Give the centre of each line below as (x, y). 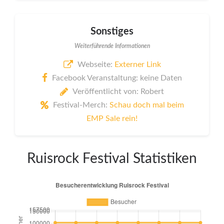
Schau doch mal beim (146, 105)
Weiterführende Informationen (112, 46)
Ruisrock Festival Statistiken (112, 158)
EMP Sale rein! (112, 118)
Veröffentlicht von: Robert (118, 91)
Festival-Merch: (81, 105)
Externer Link (137, 64)
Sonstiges (112, 32)
